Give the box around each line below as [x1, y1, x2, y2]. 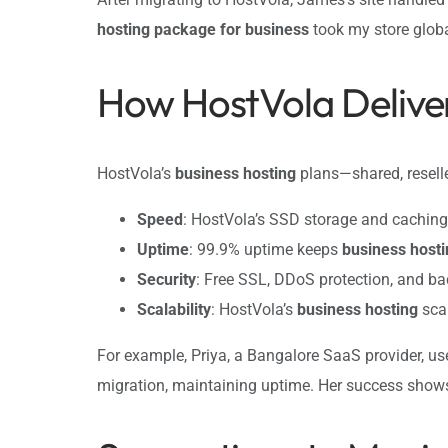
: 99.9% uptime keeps [189, 239, 342, 259]
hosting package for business [97, 20, 309, 40]
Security [137, 269, 196, 289]
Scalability [137, 299, 211, 319]
